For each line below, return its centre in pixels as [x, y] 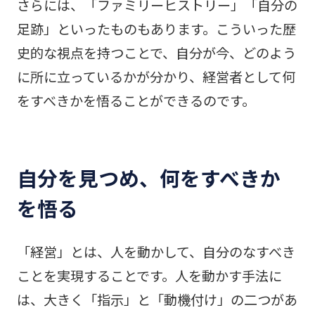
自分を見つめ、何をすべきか [148, 178]
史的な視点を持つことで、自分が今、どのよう [156, 52]
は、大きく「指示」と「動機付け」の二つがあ [157, 300]
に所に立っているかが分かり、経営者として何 [156, 76]
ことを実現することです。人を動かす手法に [149, 276]
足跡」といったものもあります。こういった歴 [156, 28]
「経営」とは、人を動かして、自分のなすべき [156, 252]
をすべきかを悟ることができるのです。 [136, 100]
